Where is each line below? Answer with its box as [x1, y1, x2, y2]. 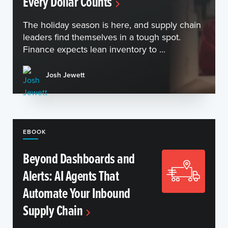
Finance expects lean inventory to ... [23, 43, 165, 55]
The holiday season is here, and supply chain [23, 18, 201, 31]
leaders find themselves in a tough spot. [23, 31, 181, 43]
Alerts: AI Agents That [23, 165, 119, 186]
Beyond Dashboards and [23, 148, 135, 168]
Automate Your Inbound [23, 183, 130, 203]
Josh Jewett [46, 69, 84, 80]
